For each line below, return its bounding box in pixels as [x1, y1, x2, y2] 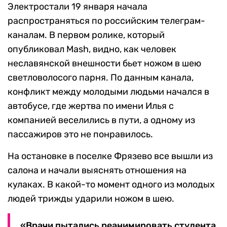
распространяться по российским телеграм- [8, 15, 205, 27]
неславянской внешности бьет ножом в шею [8, 58, 201, 69]
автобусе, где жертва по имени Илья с [8, 100, 174, 112]
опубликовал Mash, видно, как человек [8, 44, 176, 55]
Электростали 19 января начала [8, 1, 147, 13]
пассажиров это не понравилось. [8, 129, 153, 140]
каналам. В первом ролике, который [8, 29, 165, 41]
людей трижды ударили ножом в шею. [8, 193, 174, 205]
